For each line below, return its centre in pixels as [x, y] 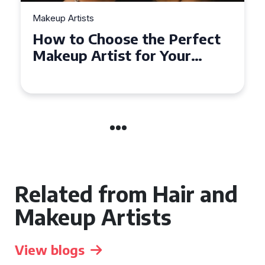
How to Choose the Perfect [127, 38]
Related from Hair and [126, 194]
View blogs [50, 250]
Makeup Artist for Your [112, 55]
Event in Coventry [94, 72]
